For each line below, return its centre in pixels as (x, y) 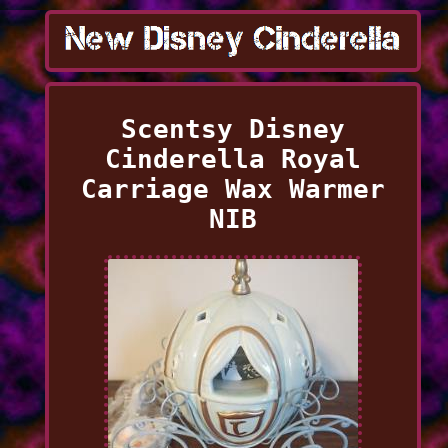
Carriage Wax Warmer (232, 188)
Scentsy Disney (232, 128)
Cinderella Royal (232, 158)
